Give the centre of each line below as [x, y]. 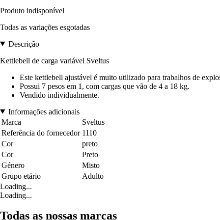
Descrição [24, 44]
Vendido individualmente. [59, 95]
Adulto [93, 176]
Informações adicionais [44, 111]
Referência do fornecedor [41, 133]
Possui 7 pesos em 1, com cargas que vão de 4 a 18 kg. [105, 86]
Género [13, 165]
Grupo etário [21, 176]
